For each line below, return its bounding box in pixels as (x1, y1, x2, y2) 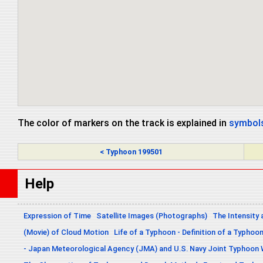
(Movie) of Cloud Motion (23, 228, 109, 237)
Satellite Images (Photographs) (96, 211, 207, 221)
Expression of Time (23, 211, 91, 221)
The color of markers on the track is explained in (18, 117, 229, 129)
